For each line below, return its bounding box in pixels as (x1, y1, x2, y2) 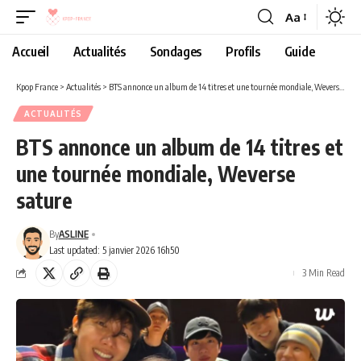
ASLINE (58, 228, 89, 240)
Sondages (149, 44, 202, 60)
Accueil (12, 44, 49, 60)
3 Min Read (302, 267, 345, 279)
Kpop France (16, 81, 58, 92)
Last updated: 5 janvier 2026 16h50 (48, 244, 180, 256)
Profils (226, 44, 260, 60)
